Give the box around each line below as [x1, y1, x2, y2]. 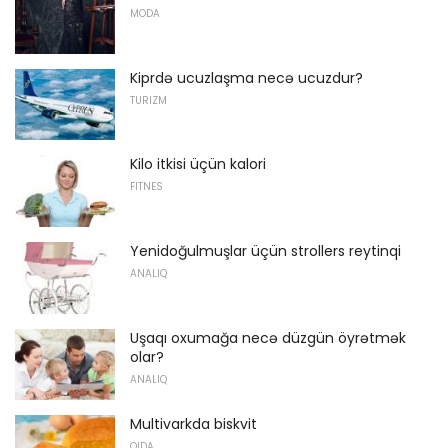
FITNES [130, 179, 163, 195]
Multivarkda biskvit [130, 414, 257, 435]
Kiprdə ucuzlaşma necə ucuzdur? [130, 67, 363, 88]
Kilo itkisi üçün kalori [130, 154, 266, 175]
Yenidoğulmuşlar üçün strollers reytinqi [130, 240, 401, 261]
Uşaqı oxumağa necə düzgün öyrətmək [130, 327, 406, 348]
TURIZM [130, 92, 167, 108]
